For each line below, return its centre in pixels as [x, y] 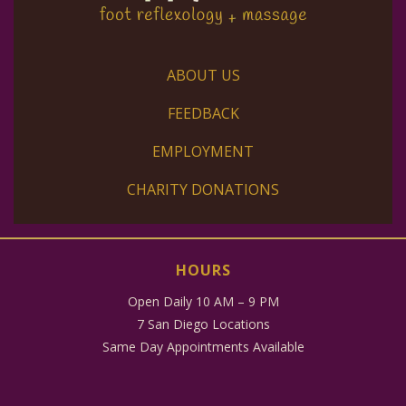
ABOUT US [203, 76]
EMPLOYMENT [203, 152]
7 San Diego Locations [203, 324]
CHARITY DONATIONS [203, 190]
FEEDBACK [203, 114]
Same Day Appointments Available [203, 347]
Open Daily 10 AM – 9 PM [203, 301]
